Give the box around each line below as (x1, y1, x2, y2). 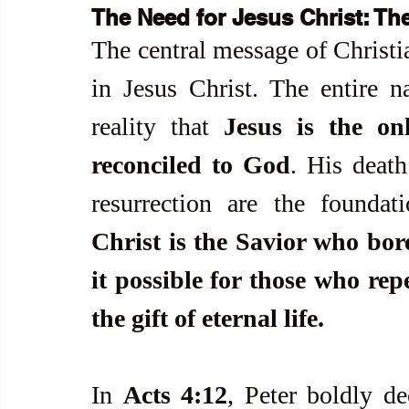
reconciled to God (91, 151, 291, 179)
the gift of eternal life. (91, 304, 324, 332)
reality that (91, 112, 224, 141)
